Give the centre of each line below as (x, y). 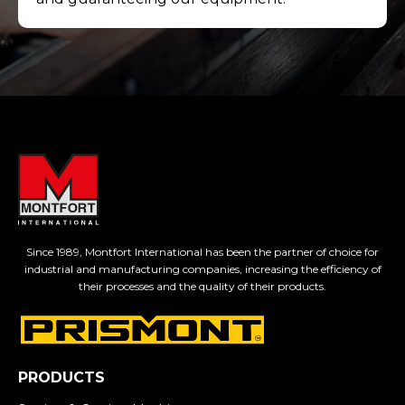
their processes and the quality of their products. (202, 287)
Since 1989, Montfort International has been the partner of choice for (202, 252)
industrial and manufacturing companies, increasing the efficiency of (202, 269)
